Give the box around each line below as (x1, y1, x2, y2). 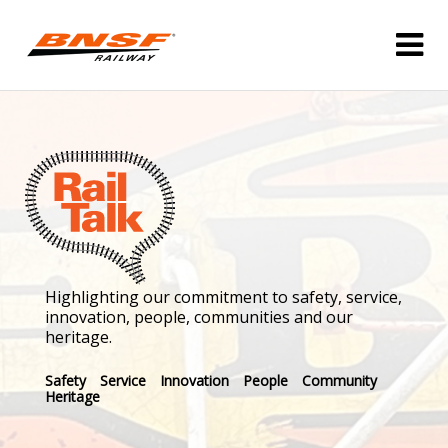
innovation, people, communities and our (45, 306, 353, 328)
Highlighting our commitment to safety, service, (45, 286, 402, 308)
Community (302, 371, 377, 390)
